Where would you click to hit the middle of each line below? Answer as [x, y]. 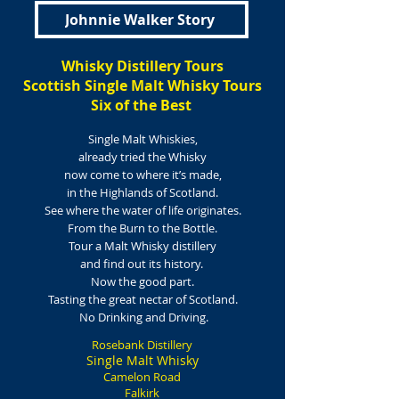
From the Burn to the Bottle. [142, 228]
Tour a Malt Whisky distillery [142, 246]
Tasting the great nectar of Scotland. [142, 299]
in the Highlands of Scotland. [142, 192]
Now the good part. [142, 281]
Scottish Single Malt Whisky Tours [142, 85]
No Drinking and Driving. [144, 317]
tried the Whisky [163, 157]
